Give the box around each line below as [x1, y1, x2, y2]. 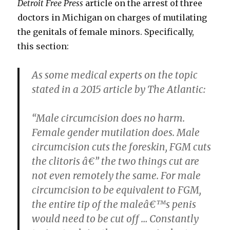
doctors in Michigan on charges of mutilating [17, 12, 207, 23]
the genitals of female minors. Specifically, [17, 27, 195, 37]
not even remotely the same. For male [32, 169, 201, 182]
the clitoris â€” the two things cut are [32, 155, 200, 168]
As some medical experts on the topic [32, 69, 198, 82]
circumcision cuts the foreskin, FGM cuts [32, 141, 212, 154]
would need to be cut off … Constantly [32, 213, 199, 225]
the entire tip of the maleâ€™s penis [32, 198, 197, 211]
